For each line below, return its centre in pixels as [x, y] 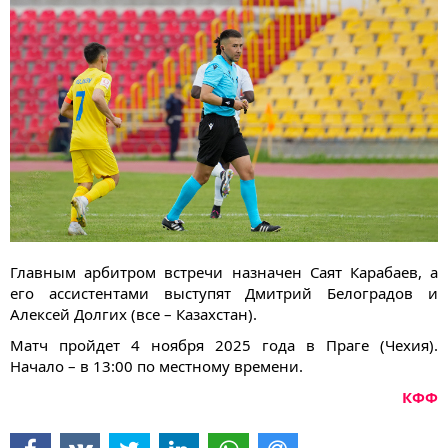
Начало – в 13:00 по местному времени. [156, 366]
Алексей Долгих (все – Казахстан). [133, 314]
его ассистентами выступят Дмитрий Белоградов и [224, 293]
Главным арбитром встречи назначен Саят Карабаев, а [224, 272]
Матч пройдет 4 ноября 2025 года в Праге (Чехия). [224, 345]
